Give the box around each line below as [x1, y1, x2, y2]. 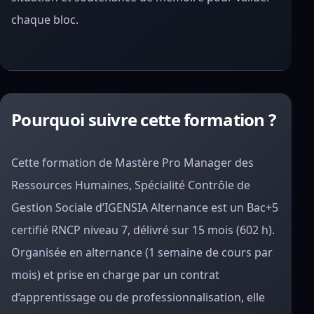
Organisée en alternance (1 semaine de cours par [11, 245, 273, 260]
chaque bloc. [11, 12, 78, 27]
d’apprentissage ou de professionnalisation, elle [11, 289, 265, 305]
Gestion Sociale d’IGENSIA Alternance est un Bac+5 [11, 200, 278, 215]
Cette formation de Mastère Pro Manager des [11, 155, 254, 170]
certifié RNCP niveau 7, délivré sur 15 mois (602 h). [11, 222, 275, 238]
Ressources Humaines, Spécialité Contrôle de [11, 177, 250, 193]
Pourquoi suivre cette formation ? [11, 108, 276, 131]
